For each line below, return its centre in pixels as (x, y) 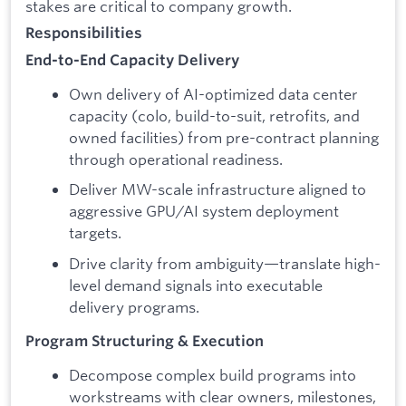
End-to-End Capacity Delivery (132, 59)
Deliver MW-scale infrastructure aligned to (217, 189)
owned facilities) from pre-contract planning (224, 137)
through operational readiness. (176, 159)
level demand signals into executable (196, 285)
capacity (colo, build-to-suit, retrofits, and (214, 115)
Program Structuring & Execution (145, 341)
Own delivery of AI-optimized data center (213, 93)
